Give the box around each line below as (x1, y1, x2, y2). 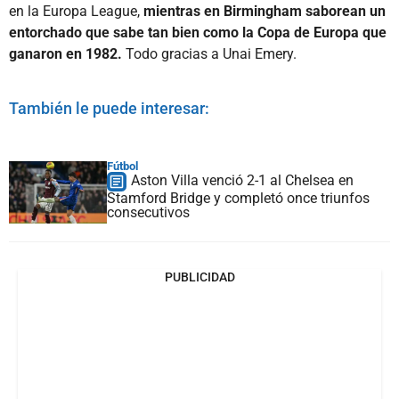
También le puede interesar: (9, 98, 209, 118)
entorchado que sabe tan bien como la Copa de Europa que (9, 23, 387, 41)
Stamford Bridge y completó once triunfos (107, 189, 370, 207)
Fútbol (107, 159, 138, 173)
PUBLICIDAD (164, 269, 235, 284)
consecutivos (107, 203, 190, 221)
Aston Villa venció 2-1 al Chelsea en (131, 171, 354, 189)
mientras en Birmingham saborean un (143, 2, 386, 20)
